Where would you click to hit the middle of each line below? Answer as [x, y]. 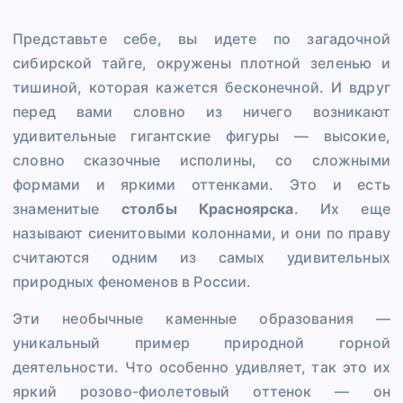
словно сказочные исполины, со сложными [201, 161]
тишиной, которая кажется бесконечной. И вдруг [201, 88]
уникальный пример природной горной [201, 343]
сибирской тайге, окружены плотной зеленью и [201, 63]
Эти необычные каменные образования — [201, 319]
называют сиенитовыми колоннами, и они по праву [201, 233]
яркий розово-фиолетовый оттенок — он [201, 392]
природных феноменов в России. [132, 282]
